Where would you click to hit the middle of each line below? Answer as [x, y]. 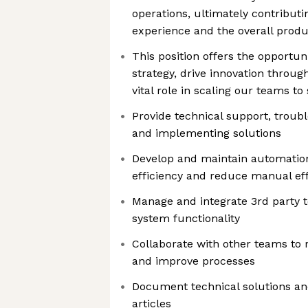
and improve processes [194, 261]
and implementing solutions [207, 133]
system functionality [186, 218]
